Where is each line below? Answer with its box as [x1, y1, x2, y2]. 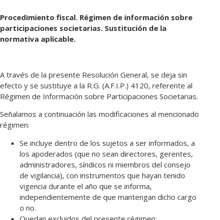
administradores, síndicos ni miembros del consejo [20, 159, 191, 169]
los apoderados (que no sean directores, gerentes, [20, 148, 193, 159]
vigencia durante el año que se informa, [20, 181, 152, 191]
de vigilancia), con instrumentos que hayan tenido [20, 170, 185, 180]
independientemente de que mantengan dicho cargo [20, 192, 196, 202]
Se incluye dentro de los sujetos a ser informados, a [20, 137, 195, 148]
